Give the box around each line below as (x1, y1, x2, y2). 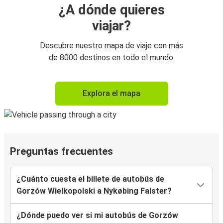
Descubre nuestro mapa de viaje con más (40, 41, 183, 51)
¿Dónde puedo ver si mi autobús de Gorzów (16, 211, 178, 221)
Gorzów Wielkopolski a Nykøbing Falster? (16, 186, 172, 196)
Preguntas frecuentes (10, 145, 113, 158)
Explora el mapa (83, 89, 140, 99)
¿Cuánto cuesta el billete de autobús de (16, 174, 164, 184)
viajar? (92, 18, 131, 34)
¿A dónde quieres (58, 2, 165, 18)
